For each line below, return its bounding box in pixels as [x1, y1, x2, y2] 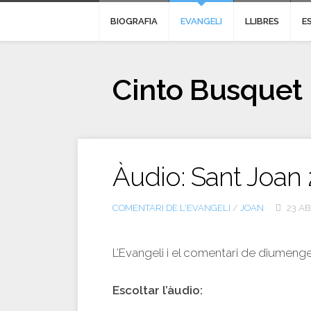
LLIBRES [245, 16, 279, 26]
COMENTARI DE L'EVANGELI [112, 203, 230, 213]
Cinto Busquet [112, 73, 303, 107]
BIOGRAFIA [110, 16, 158, 26]
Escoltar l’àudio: [112, 283, 203, 297]
